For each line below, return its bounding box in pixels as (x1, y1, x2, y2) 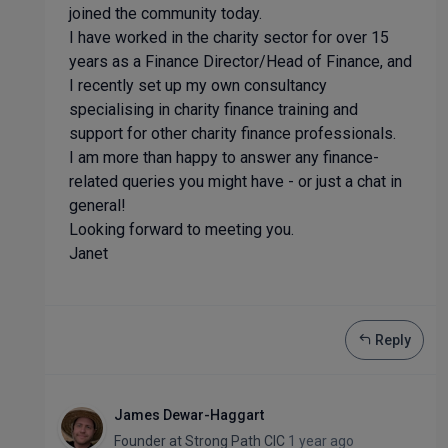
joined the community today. (69, 4, 262, 23)
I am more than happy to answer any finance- (69, 148, 379, 167)
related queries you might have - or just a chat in (69, 172, 402, 191)
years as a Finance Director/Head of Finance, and (69, 52, 412, 71)
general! (69, 196, 126, 215)
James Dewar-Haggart (114, 407, 264, 423)
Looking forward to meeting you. (69, 220, 294, 239)
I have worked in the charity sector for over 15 (69, 28, 389, 47)
